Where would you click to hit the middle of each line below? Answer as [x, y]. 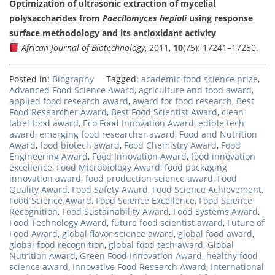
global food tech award [156, 244]
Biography [73, 79]
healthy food [232, 255]
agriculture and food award [195, 90]
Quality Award [38, 189]
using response [220, 18]
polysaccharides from [56, 18]
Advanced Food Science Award [72, 90]
